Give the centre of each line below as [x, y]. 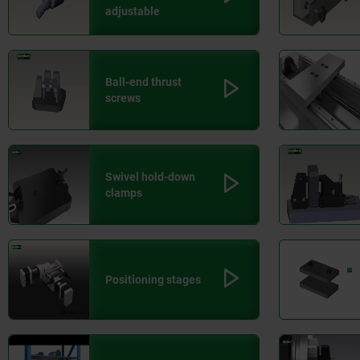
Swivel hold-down [150, 177]
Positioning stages [153, 280]
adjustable [133, 12]
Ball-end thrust [143, 82]
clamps [124, 193]
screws [123, 98]
